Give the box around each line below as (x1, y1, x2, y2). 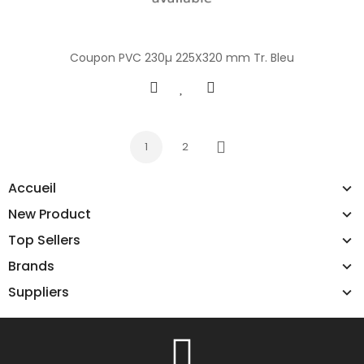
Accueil (8, 178, 56, 197)
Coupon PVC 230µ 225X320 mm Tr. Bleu (70, 49, 294, 66)
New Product (8, 204, 91, 223)
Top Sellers (8, 230, 80, 249)
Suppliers (8, 282, 69, 301)
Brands (8, 256, 54, 275)
